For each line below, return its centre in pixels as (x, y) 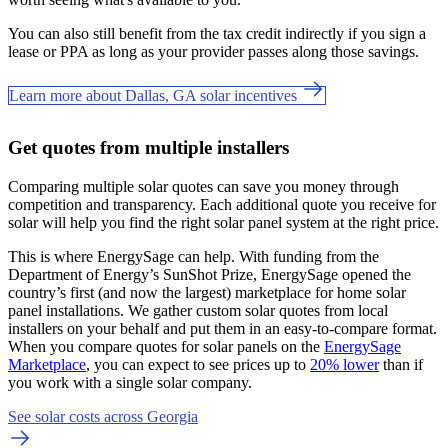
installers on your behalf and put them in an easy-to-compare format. (222, 328)
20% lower (344, 364)
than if (401, 364)
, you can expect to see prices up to (198, 364)
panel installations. (68, 310)
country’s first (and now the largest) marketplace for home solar (207, 292)
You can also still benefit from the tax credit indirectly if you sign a (217, 33)
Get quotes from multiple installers (148, 147)
